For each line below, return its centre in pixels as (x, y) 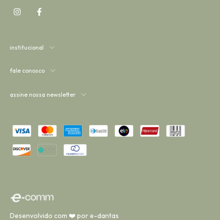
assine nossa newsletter (43, 95)
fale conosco (27, 71)
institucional (27, 48)
